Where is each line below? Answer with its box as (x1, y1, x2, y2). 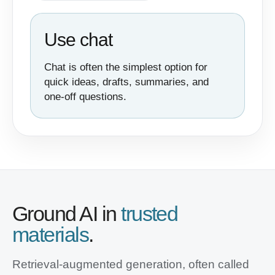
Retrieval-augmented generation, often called (12, 258, 249, 271)
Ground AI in (12, 202, 122, 225)
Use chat (44, 29, 112, 50)
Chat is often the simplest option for (44, 61, 207, 73)
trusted (121, 202, 178, 225)
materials (12, 223, 89, 246)
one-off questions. (44, 91, 126, 103)
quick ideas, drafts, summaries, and (44, 76, 209, 88)
